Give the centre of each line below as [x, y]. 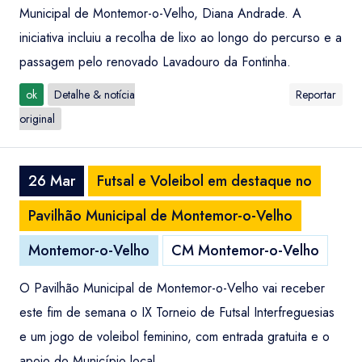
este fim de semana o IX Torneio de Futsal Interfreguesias [177, 312]
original [37, 119]
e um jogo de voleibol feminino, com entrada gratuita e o [175, 337]
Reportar [316, 95]
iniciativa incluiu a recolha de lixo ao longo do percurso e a [181, 38]
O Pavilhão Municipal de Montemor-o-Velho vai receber [172, 288]
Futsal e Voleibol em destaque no [204, 181]
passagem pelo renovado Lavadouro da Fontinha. [155, 62]
